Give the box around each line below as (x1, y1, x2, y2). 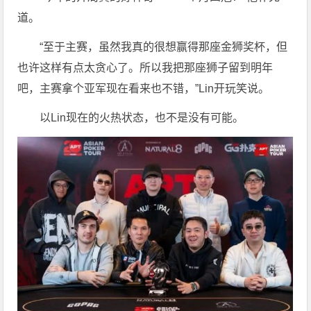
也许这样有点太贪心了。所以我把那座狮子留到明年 (17, 62, 274, 74)
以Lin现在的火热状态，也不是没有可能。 (40, 112, 244, 124)
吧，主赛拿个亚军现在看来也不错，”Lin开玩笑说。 (17, 83, 270, 95)
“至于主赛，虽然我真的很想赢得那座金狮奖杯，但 (40, 41, 288, 53)
